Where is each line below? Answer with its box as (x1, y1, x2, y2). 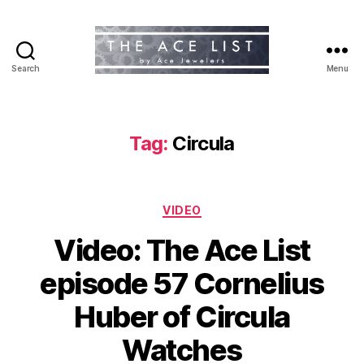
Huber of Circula (74, 299, 290, 336)
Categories (181, 197, 253, 215)
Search (11, 63, 40, 73)
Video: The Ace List (54, 232, 310, 269)
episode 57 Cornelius (40, 266, 324, 302)
